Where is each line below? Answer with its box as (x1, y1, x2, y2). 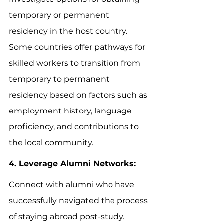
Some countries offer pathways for (9, 42, 147, 52)
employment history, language (9, 106, 134, 115)
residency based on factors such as (9, 90, 149, 100)
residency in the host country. (9, 26, 129, 36)
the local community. (9, 137, 93, 147)
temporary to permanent (9, 74, 111, 84)
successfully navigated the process (9, 195, 150, 205)
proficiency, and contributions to (9, 121, 141, 131)
